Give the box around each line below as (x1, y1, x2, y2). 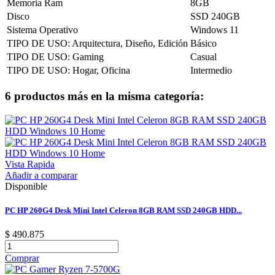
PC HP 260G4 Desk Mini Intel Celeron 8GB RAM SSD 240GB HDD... (5, 205, 242, 215)
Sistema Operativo (7, 25, 78, 36)
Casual (190, 52, 217, 63)
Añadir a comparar (5, 169, 77, 180)
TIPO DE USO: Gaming (7, 52, 104, 63)
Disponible (5, 180, 47, 192)
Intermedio (190, 65, 232, 76)
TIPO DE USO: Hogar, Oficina (7, 65, 130, 76)
